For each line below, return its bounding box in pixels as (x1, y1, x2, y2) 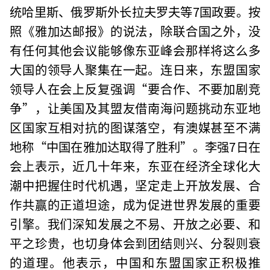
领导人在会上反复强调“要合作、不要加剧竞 (10, 79, 260, 98)
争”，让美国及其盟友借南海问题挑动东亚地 (10, 98, 260, 117)
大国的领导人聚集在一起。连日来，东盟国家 (10, 60, 260, 78)
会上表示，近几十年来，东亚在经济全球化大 (10, 156, 260, 175)
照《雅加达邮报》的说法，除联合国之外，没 (10, 21, 260, 40)
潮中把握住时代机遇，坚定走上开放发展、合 (10, 175, 260, 194)
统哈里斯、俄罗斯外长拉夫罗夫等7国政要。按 (10, 2, 260, 20)
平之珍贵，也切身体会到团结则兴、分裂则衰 (10, 233, 260, 252)
